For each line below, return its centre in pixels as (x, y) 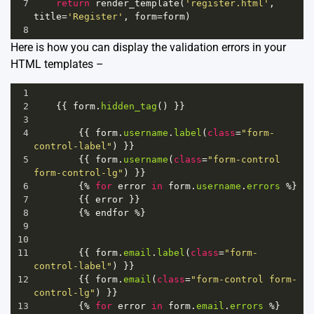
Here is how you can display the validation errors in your (148, 47)
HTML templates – (57, 64)
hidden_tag (129, 106)
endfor (112, 212)
